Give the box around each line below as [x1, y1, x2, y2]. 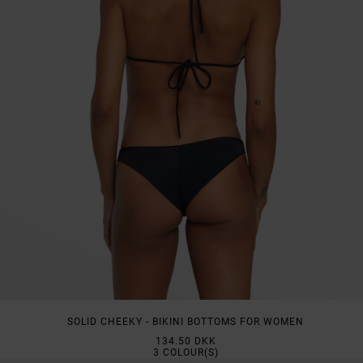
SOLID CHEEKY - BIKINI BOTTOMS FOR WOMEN [67, 316, 304, 328]
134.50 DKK [155, 335, 216, 348]
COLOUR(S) [159, 347, 219, 359]
